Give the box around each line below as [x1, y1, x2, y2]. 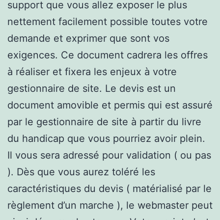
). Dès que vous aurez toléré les [7, 165, 155, 178]
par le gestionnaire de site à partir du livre [7, 115, 201, 128]
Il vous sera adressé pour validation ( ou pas [7, 149, 211, 161]
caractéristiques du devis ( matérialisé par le [7, 182, 212, 194]
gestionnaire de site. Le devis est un [7, 82, 176, 94]
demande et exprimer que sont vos [7, 32, 169, 44]
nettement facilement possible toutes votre [7, 15, 208, 27]
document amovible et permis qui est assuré [7, 99, 213, 111]
